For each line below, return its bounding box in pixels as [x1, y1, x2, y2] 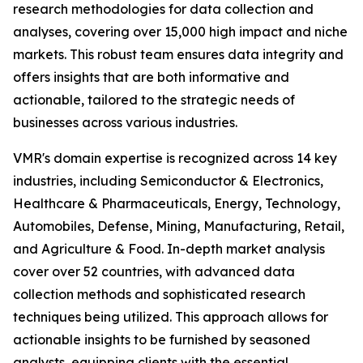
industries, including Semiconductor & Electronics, [13, 172, 323, 189]
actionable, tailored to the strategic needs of [13, 91, 295, 108]
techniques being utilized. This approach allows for [13, 308, 328, 325]
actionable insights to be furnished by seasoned [13, 331, 310, 348]
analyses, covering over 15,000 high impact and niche [13, 23, 348, 40]
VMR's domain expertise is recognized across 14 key [13, 149, 337, 166]
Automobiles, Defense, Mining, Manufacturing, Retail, [13, 217, 344, 234]
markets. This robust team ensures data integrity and [13, 45, 344, 62]
